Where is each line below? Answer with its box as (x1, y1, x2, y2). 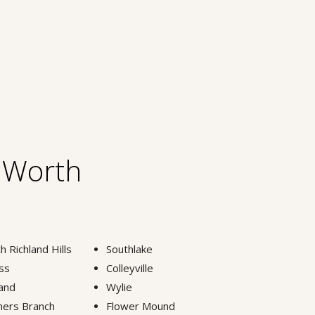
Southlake (106, 241, 153, 256)
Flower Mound (106, 298, 176, 313)
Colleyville (106, 260, 154, 275)
